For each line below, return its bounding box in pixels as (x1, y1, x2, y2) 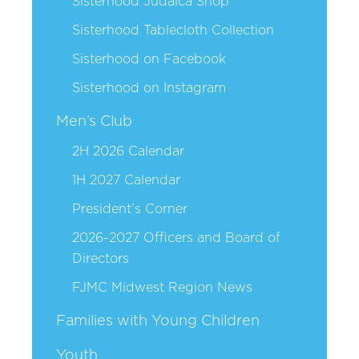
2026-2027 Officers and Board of (72, 231, 280, 244)
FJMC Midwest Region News (72, 280, 252, 294)
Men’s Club (56, 114, 132, 129)
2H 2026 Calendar (72, 144, 184, 158)
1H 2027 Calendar (72, 173, 180, 187)
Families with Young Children (56, 313, 260, 329)
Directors (72, 252, 129, 265)
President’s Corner (72, 202, 188, 216)
